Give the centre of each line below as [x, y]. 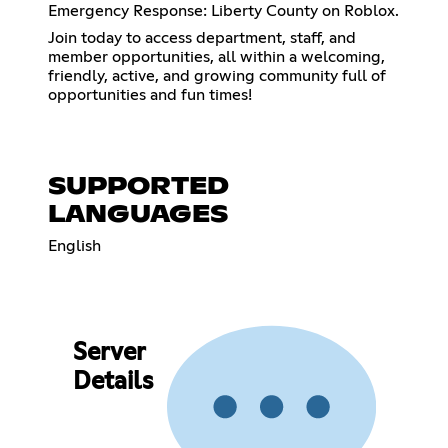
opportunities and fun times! [150, 94]
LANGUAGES [138, 214]
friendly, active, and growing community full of [217, 75]
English [74, 245]
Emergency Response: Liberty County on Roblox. [223, 10]
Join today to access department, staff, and [202, 37]
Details [112, 382]
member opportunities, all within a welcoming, [216, 56]
